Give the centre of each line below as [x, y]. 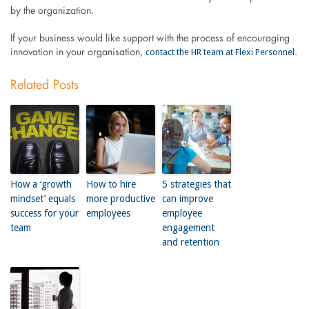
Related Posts [44, 85]
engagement [188, 227]
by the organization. [52, 11]
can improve [187, 198]
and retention [190, 242]
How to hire [111, 184]
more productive [120, 198]
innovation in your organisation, [78, 52]
